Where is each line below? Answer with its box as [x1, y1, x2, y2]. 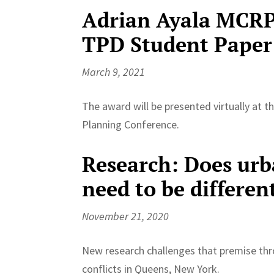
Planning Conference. [82, 117, 180, 131]
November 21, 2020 [82, 209, 169, 223]
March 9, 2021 [82, 64, 146, 79]
